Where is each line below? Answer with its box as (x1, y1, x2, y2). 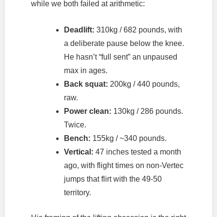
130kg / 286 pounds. (111, 107, 183, 115)
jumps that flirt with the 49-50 (63, 174, 162, 183)
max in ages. (63, 66, 108, 75)
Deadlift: (63, 25, 94, 34)
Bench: (63, 134, 91, 142)
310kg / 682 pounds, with (94, 25, 182, 34)
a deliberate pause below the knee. (63, 39, 184, 47)
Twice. (63, 120, 86, 129)
